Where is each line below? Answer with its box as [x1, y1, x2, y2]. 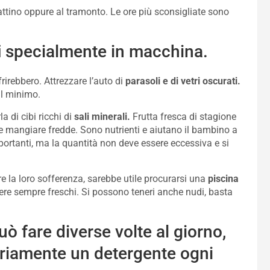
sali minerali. [74, 111, 130, 122]
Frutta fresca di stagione [130, 111, 236, 122]
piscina [208, 173, 239, 184]
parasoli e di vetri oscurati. [125, 75, 240, 87]
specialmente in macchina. [1, 42, 208, 61]
